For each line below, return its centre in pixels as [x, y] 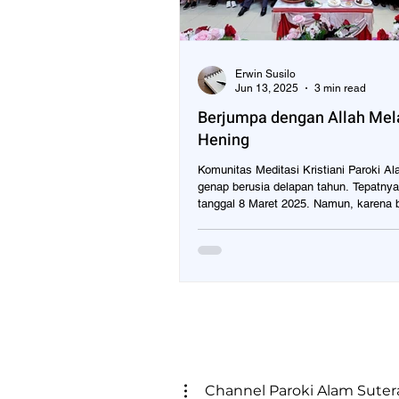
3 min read [340, 89]
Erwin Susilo [265, 73]
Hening [224, 140]
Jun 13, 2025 [267, 89]
